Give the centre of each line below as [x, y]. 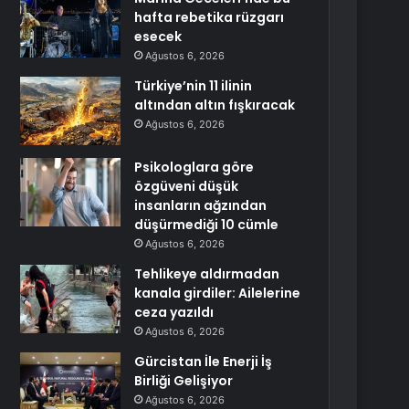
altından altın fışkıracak [215, 105]
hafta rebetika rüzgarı [210, 17]
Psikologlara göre [194, 167]
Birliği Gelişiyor [184, 381]
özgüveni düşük [187, 186]
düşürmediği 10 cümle [207, 225]
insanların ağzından [201, 205]
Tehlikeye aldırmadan [207, 274]
